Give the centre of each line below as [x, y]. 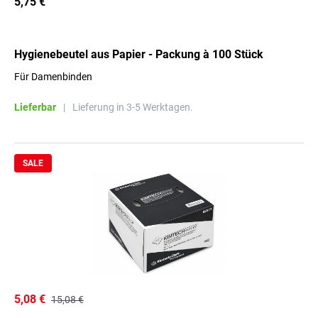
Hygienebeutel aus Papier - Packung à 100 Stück [139, 54]
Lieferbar [35, 107]
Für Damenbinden [53, 77]
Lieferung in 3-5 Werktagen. [133, 107]
